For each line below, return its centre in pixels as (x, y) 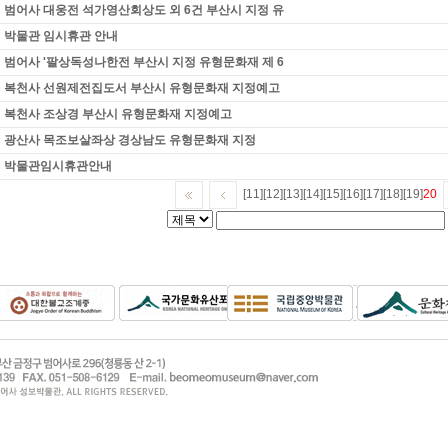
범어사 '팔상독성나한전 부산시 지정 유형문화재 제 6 (144, 62)
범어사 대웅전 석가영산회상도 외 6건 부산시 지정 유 (144, 10)
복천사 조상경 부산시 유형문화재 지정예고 (118, 114)
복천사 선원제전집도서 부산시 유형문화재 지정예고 (142, 88)
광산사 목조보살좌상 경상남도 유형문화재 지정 (130, 140)
